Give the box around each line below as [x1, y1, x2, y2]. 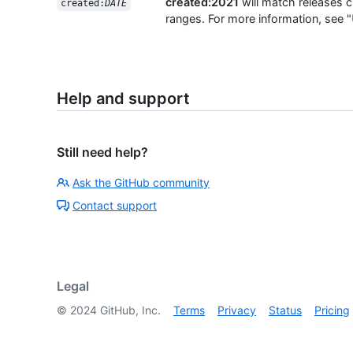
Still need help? [57, 144, 148, 161]
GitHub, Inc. [97, 303, 161, 318]
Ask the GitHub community [72, 176, 210, 190]
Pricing [314, 303, 350, 318]
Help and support [57, 89, 190, 109]
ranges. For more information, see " [165, 12, 351, 26]
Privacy [217, 303, 256, 318]
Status [269, 303, 302, 318]
